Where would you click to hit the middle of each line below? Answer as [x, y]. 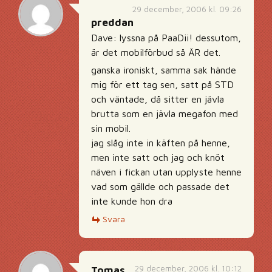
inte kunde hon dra [132, 201]
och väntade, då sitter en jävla [158, 99]
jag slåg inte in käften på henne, [161, 143]
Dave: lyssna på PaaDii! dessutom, [166, 38]
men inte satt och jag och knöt [158, 157]
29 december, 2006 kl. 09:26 [187, 9]
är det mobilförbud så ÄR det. [156, 52]
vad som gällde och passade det [160, 186]
